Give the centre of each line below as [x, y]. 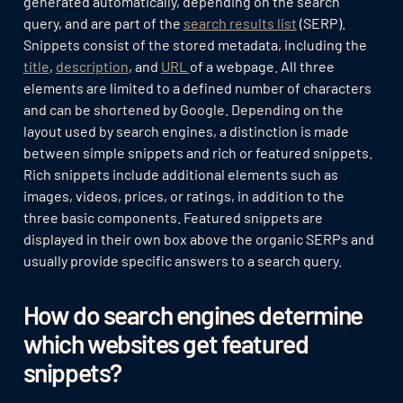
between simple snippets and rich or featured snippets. [197, 152]
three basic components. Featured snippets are [173, 217]
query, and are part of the [103, 22]
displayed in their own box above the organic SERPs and [198, 238]
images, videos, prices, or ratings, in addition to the [184, 195]
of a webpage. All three [262, 66]
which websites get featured [166, 343]
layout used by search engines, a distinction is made [186, 130]
